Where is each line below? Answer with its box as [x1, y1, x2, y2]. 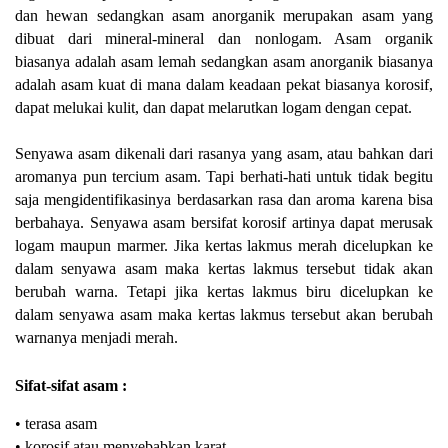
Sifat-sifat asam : [15, 376, 127, 394]
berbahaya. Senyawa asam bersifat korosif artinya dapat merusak [15, 213, 433, 231]
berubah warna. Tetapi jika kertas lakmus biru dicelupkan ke [15, 282, 433, 300]
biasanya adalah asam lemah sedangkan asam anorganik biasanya [15, 52, 433, 70]
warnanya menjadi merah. [15, 328, 178, 346]
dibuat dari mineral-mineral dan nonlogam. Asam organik [15, 29, 433, 47]
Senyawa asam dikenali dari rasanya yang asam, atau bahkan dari [15, 144, 433, 162]
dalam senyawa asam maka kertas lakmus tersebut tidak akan [15, 259, 433, 277]
